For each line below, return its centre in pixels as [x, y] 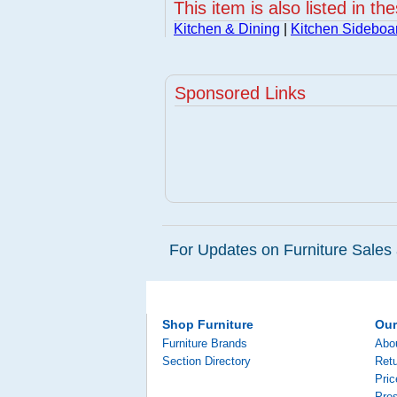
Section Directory [206, 361]
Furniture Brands [205, 343]
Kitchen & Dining [227, 29]
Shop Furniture [208, 324]
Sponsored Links [240, 93]
